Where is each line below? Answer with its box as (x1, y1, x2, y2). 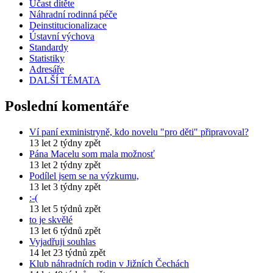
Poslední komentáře (5, 97, 129, 114)
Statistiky (29, 52, 65, 63)
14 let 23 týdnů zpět (29, 247, 105, 258)
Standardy (29, 41, 68, 52)
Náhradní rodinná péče (29, 9, 117, 19)
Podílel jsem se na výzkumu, (29, 170, 139, 181)
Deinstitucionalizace (29, 19, 107, 30)
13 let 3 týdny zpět (29, 181, 101, 192)
